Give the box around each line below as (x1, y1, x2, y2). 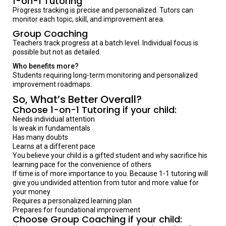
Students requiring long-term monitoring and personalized (13, 71, 198, 79)
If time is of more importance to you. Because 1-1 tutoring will (13, 169, 208, 178)
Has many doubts (13, 133, 68, 141)
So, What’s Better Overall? (13, 92, 142, 106)
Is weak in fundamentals (13, 124, 90, 132)
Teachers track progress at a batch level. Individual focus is (13, 39, 198, 47)
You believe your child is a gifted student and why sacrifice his (13, 151, 207, 159)
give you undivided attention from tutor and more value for (13, 179, 199, 187)
